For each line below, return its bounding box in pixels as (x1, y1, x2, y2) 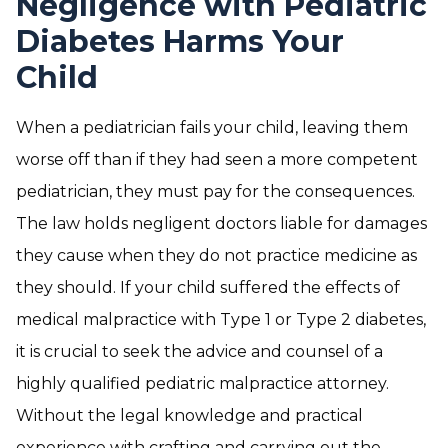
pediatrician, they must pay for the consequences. (16, 182, 415, 201)
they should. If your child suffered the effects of (16, 278, 400, 297)
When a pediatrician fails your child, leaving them (16, 118, 408, 137)
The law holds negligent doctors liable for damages (16, 214, 427, 233)
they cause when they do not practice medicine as (16, 246, 417, 265)
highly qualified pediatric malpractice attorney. (16, 374, 389, 393)
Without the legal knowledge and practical (16, 406, 363, 425)
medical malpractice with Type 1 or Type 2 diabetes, (16, 310, 426, 329)
